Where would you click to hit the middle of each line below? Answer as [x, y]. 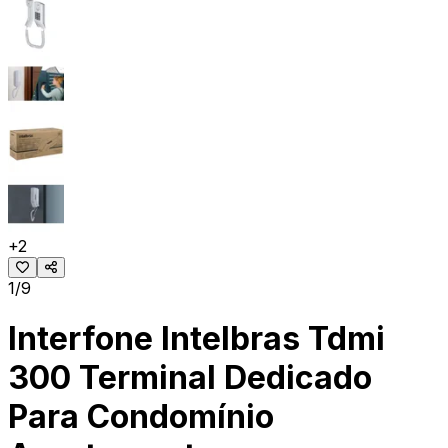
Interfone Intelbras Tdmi [196, 339]
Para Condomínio [141, 417]
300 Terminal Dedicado [190, 378]
